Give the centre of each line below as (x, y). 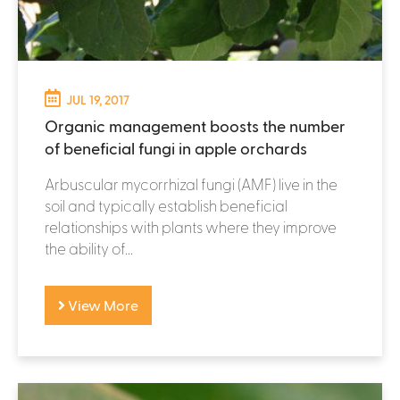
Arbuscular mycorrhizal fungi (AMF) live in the (191, 183)
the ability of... (89, 248)
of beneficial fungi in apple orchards (176, 147)
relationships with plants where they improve (191, 226)
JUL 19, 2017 (98, 99)
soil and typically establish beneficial (166, 205)
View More (102, 304)
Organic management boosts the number (195, 125)
